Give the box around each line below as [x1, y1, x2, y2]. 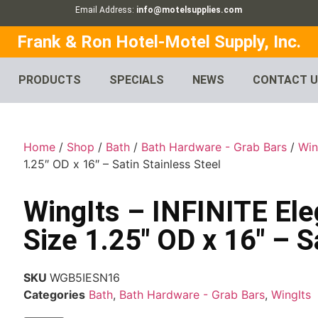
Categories [23, 287, 86, 302]
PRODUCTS [18, 73, 82, 87]
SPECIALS [109, 73, 165, 87]
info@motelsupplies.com [136, 5, 243, 15]
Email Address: [75, 5, 137, 15]
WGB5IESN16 [50, 270, 121, 285]
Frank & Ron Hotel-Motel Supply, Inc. [17, 32, 301, 53]
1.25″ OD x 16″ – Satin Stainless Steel [23, 157, 221, 172]
